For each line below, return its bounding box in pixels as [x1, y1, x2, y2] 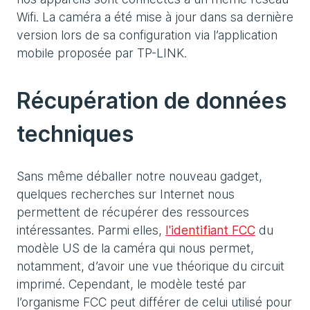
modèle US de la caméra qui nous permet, [17, 241, 254, 255]
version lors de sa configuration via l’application [17, 28, 277, 42]
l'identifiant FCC [165, 223, 255, 237]
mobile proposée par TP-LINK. [17, 46, 187, 60]
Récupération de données [17, 87, 286, 114]
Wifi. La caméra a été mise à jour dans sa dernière [17, 10, 293, 24]
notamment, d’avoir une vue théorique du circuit [17, 259, 284, 273]
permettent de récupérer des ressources [17, 205, 249, 219]
